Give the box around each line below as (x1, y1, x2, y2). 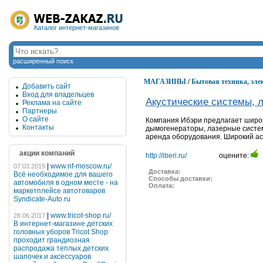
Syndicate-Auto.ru (14, 195, 70, 203)
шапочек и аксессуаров (14, 252, 91, 261)
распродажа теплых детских (14, 244, 109, 252)
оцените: (217, 151, 251, 160)
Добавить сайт (22, 82, 71, 90)
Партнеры (22, 107, 57, 115)
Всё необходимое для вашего (14, 170, 113, 178)
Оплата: (149, 182, 174, 190)
